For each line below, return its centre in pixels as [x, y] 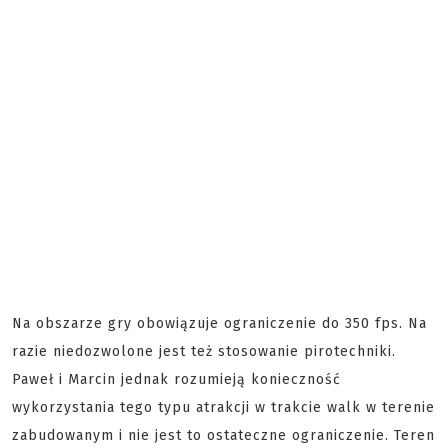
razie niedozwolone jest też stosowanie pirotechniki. [204, 351]
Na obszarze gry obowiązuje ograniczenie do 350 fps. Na [219, 323]
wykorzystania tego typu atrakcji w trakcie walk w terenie [223, 407]
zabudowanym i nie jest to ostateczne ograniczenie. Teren [223, 435]
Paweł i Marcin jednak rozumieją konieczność [176, 379]
